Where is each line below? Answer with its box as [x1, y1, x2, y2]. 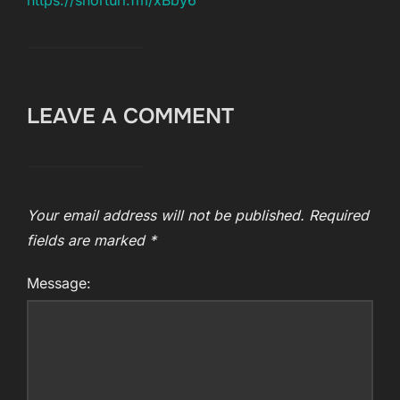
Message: [27, 274, 91, 293]
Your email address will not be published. [27, 206, 304, 225]
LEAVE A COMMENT [27, 103, 234, 130]
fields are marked [27, 231, 149, 250]
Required [309, 206, 369, 225]
